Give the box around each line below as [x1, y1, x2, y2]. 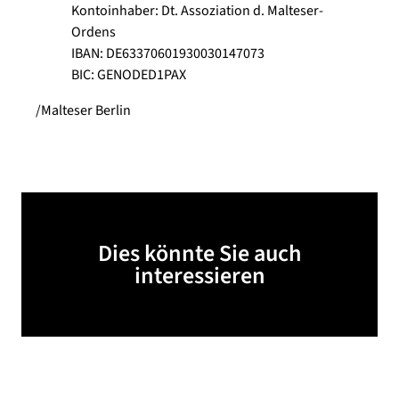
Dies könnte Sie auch [97, 237, 302, 271]
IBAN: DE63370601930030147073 [71, 44, 265, 64]
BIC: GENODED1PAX [71, 65, 186, 85]
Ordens [71, 22, 116, 43]
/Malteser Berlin [36, 101, 131, 121]
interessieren [134, 259, 265, 293]
